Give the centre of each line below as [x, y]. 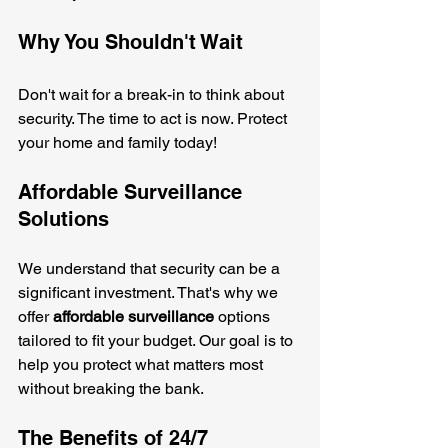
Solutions [63, 219]
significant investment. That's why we [150, 293]
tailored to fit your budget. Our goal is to [157, 341]
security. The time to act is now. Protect [154, 119]
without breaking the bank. [111, 389]
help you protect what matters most [142, 365]
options [244, 317]
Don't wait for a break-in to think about [153, 95]
